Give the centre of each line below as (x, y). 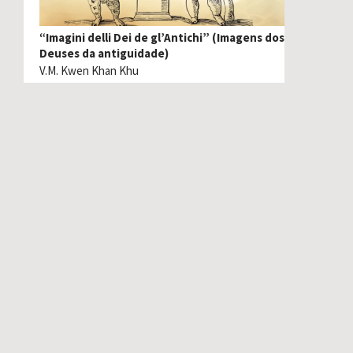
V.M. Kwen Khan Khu (89, 71)
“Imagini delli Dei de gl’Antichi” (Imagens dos (162, 38)
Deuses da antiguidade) (104, 54)
